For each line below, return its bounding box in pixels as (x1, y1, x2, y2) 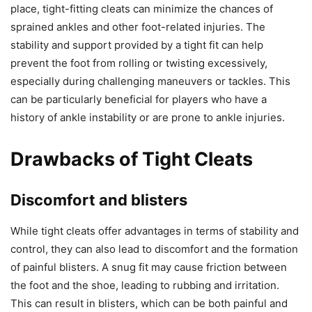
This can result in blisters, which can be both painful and (10, 297, 288, 311)
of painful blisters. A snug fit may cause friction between (10, 260, 287, 274)
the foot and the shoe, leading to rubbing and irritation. (10, 279, 279, 292)
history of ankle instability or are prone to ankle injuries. (10, 111, 285, 125)
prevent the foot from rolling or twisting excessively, (10, 56, 267, 70)
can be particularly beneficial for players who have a (10, 93, 267, 107)
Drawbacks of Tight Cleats (10, 148, 253, 171)
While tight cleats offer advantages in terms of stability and (10, 224, 299, 238)
